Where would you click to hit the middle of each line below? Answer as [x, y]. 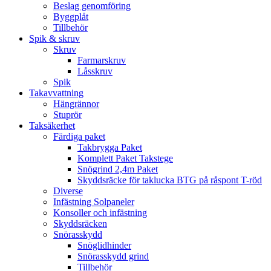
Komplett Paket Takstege [125, 158]
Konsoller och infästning [100, 213]
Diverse [68, 191]
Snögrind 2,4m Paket [118, 169]
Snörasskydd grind [113, 256]
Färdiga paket [79, 136]
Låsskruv [95, 71]
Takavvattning [56, 93]
